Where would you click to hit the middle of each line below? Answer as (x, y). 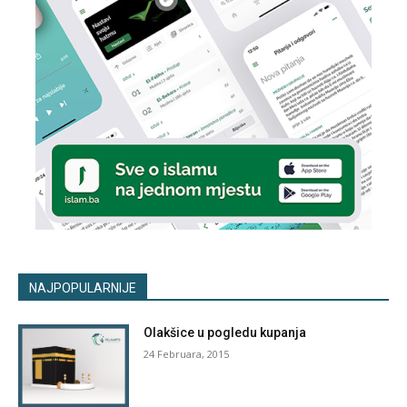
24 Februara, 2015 (187, 354)
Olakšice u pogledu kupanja (225, 333)
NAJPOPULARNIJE (83, 288)
